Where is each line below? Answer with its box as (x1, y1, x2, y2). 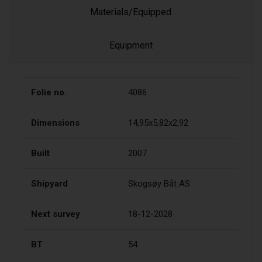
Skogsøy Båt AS (128, 178, 190, 189)
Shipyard (31, 178, 68, 189)
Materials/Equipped (90, 6, 171, 18)
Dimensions (31, 118, 80, 129)
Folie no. (31, 87, 67, 98)
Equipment (109, 40, 153, 51)
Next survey (31, 209, 80, 220)
